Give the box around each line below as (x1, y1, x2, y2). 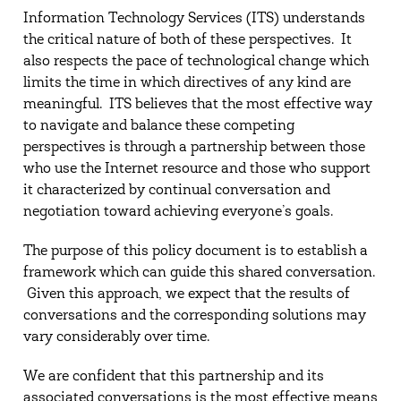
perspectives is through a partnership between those (22, 141, 365, 155)
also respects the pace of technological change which (22, 55, 369, 69)
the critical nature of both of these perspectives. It (22, 33, 352, 47)
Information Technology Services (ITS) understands (22, 12, 365, 26)
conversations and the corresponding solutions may (22, 309, 366, 323)
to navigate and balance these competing (22, 119, 294, 133)
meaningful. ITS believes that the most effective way (22, 98, 372, 112)
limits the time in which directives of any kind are (22, 76, 351, 90)
